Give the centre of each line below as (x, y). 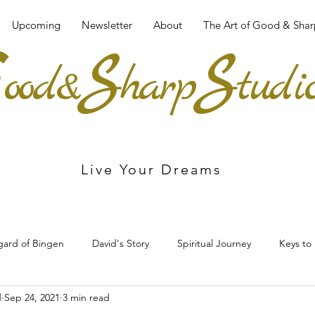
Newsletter (107, 25)
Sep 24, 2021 (32, 297)
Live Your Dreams (152, 169)
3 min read (86, 297)
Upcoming (36, 25)
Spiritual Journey (214, 243)
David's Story (121, 243)
